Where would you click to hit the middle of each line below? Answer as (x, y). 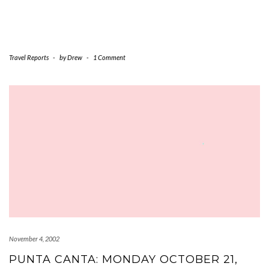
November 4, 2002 (34, 239)
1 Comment (109, 57)
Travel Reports (29, 57)
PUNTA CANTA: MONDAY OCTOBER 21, (123, 259)
